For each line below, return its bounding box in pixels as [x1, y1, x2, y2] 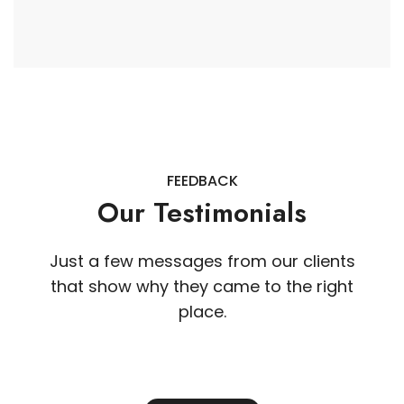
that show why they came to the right [50, 275, 353, 298]
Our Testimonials [97, 193, 307, 233]
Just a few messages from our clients [49, 250, 355, 273]
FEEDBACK [166, 170, 238, 192]
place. [178, 300, 226, 324]
